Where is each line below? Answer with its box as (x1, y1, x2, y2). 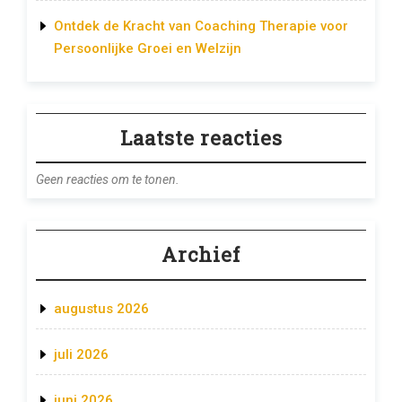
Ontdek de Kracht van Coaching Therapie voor (54, 17, 348, 34)
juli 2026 (54, 345, 109, 363)
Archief (162, 241, 240, 268)
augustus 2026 (54, 300, 149, 317)
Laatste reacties (119, 124, 283, 151)
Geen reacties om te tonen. (36, 172, 179, 188)
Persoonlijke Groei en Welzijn (54, 39, 241, 57)
